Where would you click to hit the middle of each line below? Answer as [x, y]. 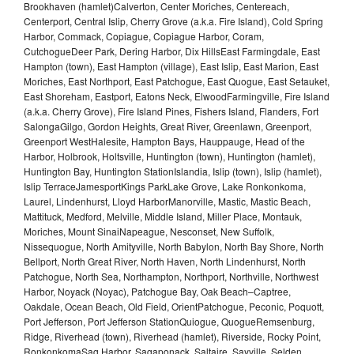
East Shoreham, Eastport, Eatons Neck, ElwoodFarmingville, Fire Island [177, 96]
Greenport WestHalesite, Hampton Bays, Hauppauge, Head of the [164, 141]
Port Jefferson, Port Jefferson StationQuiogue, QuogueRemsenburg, [169, 321]
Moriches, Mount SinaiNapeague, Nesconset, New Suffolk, [149, 231]
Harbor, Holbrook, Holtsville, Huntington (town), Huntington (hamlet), [169, 156]
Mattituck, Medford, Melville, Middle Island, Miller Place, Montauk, [163, 216]
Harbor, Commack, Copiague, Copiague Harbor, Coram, [144, 36]
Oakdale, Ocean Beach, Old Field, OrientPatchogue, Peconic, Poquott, [174, 306]
